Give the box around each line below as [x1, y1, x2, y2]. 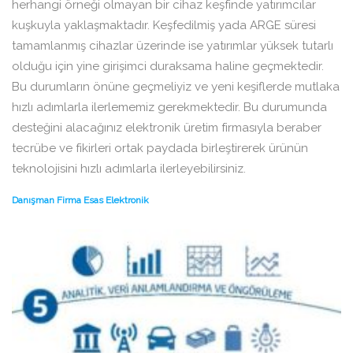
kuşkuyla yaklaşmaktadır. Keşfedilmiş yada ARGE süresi [12, 18, 316, 33]
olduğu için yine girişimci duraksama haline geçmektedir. [12, 59, 324, 74]
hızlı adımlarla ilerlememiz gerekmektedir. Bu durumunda [12, 100, 327, 115]
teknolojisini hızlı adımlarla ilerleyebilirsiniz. [12, 162, 246, 176]
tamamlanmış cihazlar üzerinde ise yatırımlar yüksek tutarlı [12, 39, 333, 54]
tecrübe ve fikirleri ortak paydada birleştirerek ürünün [12, 141, 308, 156]
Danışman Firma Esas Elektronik [12, 195, 149, 206]
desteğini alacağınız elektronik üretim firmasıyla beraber [12, 121, 321, 136]
